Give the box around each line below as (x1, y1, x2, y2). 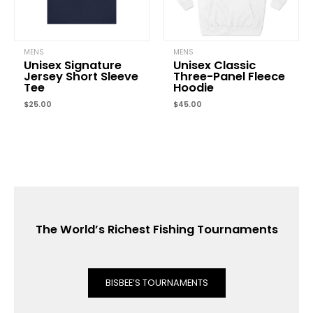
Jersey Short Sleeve (24, 68, 139, 85)
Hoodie (173, 80, 214, 96)
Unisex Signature (24, 57, 122, 74)
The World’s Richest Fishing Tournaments (35, 221, 278, 238)
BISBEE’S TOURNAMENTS (105, 277, 208, 289)
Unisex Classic (173, 57, 256, 74)
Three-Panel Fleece (173, 68, 286, 85)
